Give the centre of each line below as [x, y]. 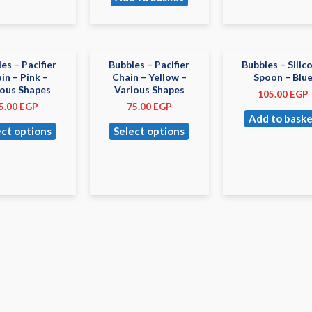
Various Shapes [149, 89]
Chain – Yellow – [149, 77]
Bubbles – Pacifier [149, 64]
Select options [149, 131]
